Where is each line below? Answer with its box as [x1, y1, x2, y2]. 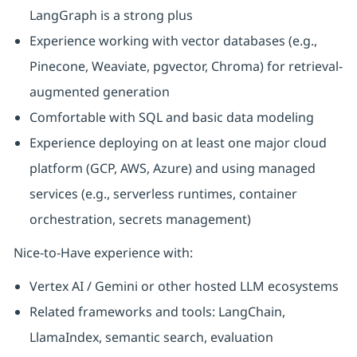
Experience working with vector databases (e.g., [29, 32, 317, 50]
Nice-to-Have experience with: [13, 244, 193, 262]
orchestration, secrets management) [29, 210, 251, 229]
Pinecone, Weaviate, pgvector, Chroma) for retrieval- [29, 57, 343, 76]
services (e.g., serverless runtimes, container [29, 185, 297, 203]
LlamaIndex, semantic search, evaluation [29, 328, 273, 347]
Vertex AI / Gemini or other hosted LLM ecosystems [29, 277, 339, 296]
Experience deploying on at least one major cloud [29, 134, 327, 152]
